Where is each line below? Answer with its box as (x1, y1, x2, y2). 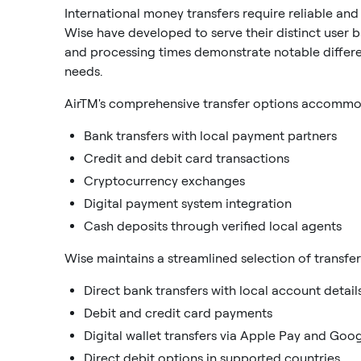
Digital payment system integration (84, 196, 292, 211)
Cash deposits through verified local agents (84, 218, 342, 234)
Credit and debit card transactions (84, 151, 289, 166)
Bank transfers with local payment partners (84, 128, 337, 143)
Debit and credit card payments (84, 305, 272, 321)
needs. (64, 64, 102, 79)
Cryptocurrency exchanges (84, 173, 245, 189)
